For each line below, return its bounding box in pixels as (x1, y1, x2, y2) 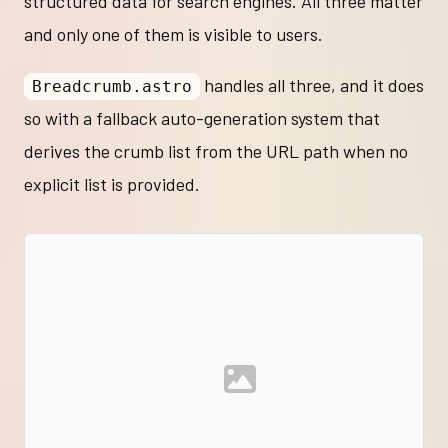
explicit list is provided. (24, 172, 200, 195)
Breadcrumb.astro (31, 76, 192, 96)
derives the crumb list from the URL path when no (24, 139, 408, 162)
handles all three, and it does (199, 73, 424, 96)
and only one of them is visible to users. (24, 22, 323, 45)
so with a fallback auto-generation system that (24, 106, 380, 129)
